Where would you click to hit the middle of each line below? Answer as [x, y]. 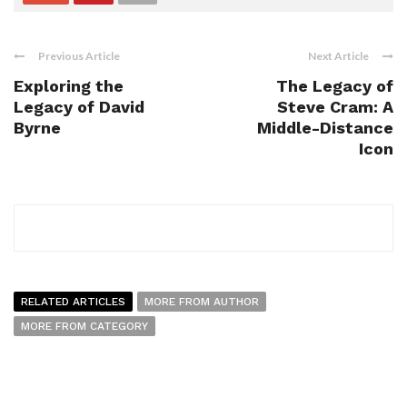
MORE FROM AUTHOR [202, 302]
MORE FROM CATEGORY [84, 327]
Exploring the [69, 86]
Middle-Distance [325, 128]
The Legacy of [335, 86]
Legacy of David [79, 107]
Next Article [338, 56]
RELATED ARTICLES [73, 302]
